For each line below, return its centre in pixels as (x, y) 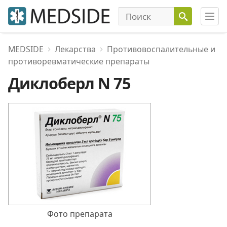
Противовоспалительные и (161, 49)
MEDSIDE (26, 49)
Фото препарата (80, 214)
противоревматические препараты (79, 61)
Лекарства (75, 49)
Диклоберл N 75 (69, 83)
